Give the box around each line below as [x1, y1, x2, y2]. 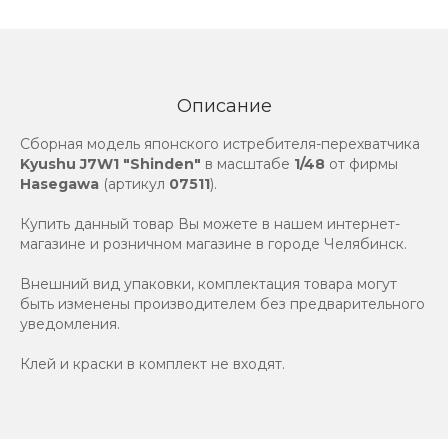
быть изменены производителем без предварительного [20, 295, 425, 313]
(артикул [99, 175, 169, 193]
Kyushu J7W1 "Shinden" [20, 155, 201, 173]
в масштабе [201, 155, 294, 173]
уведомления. [20, 315, 120, 333]
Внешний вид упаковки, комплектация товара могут [20, 275, 397, 293]
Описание [176, 95, 272, 117]
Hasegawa [20, 175, 99, 193]
